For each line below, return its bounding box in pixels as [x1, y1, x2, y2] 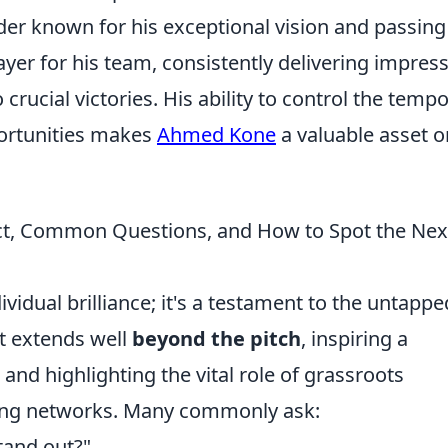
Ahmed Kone [157, 121, 276, 149]
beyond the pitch [132, 325, 301, 353]
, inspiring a [301, 325, 408, 353]
